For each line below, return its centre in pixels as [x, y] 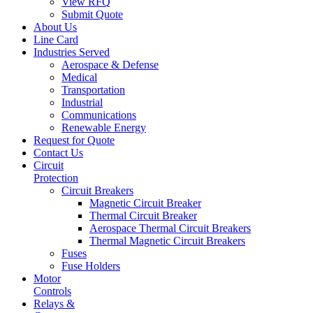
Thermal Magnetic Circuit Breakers [167, 240]
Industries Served [72, 52]
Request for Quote [74, 140]
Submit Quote [92, 14]
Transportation [93, 89]
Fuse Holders [91, 265]
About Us [55, 27]
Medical [79, 77]
